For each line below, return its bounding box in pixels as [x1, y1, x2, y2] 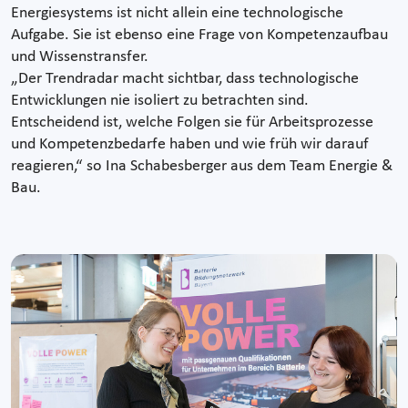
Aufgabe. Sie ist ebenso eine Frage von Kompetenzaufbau [11, 26, 388, 45]
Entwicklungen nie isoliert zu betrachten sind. [11, 92, 309, 110]
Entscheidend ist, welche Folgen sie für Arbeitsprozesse [11, 114, 373, 132]
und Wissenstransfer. [11, 48, 148, 66]
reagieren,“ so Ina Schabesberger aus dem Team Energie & [11, 158, 393, 176]
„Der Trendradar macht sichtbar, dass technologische [11, 70, 359, 88]
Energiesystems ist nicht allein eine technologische [11, 5, 343, 23]
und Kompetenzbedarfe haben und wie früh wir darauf [11, 136, 369, 154]
